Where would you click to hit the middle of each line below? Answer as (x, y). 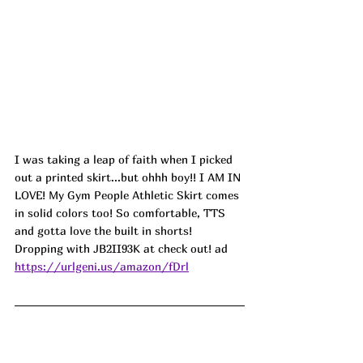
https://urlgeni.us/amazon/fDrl (102, 266)
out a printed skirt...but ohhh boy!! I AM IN (129, 177)
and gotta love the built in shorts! (105, 230)
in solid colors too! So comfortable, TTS (122, 212)
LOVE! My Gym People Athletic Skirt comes (128, 194)
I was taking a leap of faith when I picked (125, 159)
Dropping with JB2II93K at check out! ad (121, 248)
